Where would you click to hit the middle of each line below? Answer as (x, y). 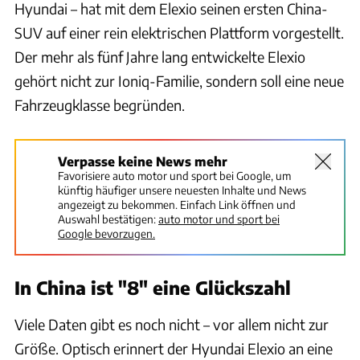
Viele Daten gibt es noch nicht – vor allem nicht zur (172, 324)
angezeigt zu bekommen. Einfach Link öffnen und (177, 204)
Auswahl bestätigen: (107, 219)
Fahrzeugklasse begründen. (100, 104)
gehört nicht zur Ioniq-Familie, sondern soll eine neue (179, 80)
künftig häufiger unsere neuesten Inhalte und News (182, 190)
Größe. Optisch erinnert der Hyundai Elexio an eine (174, 348)
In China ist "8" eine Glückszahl (153, 287)
